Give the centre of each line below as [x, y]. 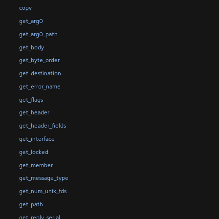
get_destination [40, 74]
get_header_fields [42, 126]
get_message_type [44, 178]
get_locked [33, 152]
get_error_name [40, 86]
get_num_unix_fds [43, 191]
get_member [36, 165]
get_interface [37, 139]
